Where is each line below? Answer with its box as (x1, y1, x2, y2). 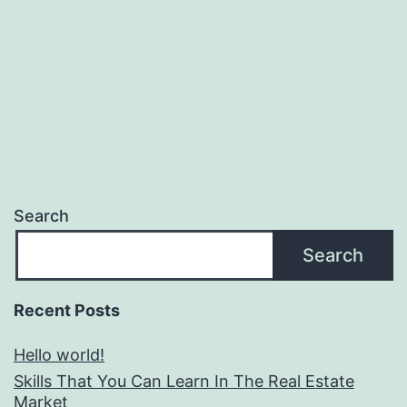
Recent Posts (14, 301, 120, 321)
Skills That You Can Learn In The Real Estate (14, 372, 354, 392)
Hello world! (14, 345, 104, 365)
